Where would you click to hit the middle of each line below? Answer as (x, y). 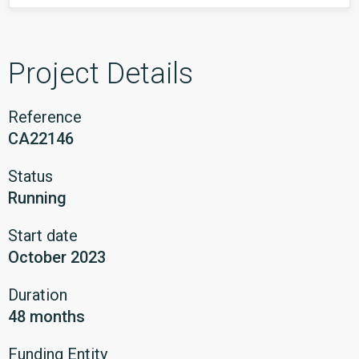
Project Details (101, 74)
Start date (43, 236)
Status (30, 176)
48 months (46, 317)
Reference (45, 117)
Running (37, 198)
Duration (38, 295)
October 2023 (57, 257)
